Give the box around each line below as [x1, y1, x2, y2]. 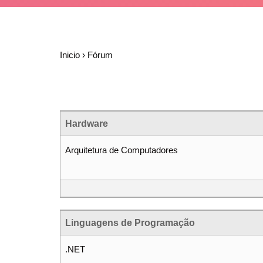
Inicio [60, 50, 80, 60]
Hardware [65, 119, 108, 129]
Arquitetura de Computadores [65, 145, 178, 155]
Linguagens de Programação [65, 218, 195, 228]
